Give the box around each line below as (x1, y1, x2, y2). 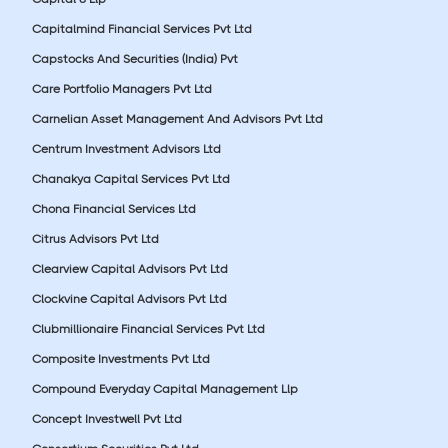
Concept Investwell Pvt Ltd (32, 411, 182, 426)
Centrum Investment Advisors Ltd (32, 141, 221, 156)
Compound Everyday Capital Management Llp (32, 381, 298, 396)
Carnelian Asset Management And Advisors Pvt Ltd (32, 111, 323, 126)
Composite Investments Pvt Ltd (32, 351, 210, 366)
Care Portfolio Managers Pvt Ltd (32, 81, 212, 96)
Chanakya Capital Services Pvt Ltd (32, 171, 230, 186)
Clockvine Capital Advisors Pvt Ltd (32, 291, 227, 306)
